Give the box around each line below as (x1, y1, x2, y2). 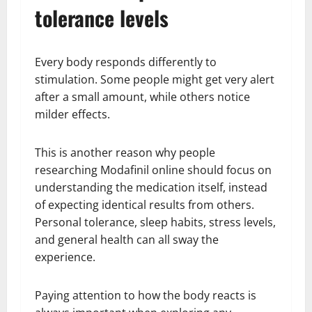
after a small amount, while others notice (35, 89, 250, 105)
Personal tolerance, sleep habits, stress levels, (35, 214, 276, 231)
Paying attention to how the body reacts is (35, 288, 256, 304)
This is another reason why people (35, 145, 215, 161)
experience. (35, 249, 95, 265)
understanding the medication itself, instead (35, 180, 267, 196)
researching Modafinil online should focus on (35, 162, 272, 178)
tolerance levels (35, 2, 169, 34)
